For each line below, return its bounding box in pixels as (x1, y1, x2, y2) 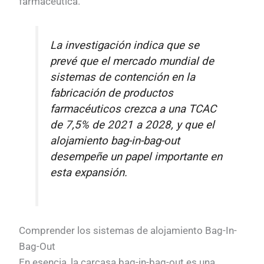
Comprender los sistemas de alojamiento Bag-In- (19, 224, 237, 236)
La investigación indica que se (50, 39, 200, 52)
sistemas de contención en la (50, 71, 196, 84)
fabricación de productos (50, 87, 174, 100)
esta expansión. (50, 166, 128, 180)
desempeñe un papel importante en (50, 150, 223, 164)
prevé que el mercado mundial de (50, 55, 214, 68)
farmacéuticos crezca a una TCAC (50, 103, 217, 116)
